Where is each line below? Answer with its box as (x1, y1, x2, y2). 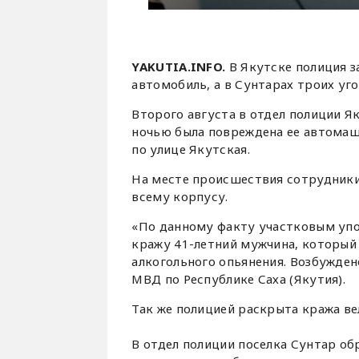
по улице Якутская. (131, 141, 250, 157)
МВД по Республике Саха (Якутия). (131, 271, 346, 287)
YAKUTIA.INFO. (131, 58, 226, 75)
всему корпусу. (131, 188, 228, 204)
